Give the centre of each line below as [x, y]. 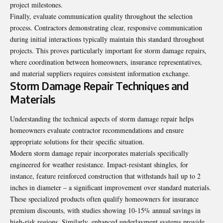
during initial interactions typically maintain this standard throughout [107, 39]
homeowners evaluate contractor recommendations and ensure [97, 130]
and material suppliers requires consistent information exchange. [100, 73]
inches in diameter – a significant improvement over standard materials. [111, 188]
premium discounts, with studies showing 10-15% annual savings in [105, 211]
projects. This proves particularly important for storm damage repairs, [108, 50]
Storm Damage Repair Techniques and [99, 86]
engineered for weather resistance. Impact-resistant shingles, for [99, 165]
